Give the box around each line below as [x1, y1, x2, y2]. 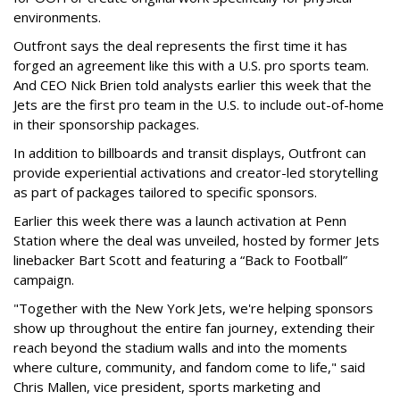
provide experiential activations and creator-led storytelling [13, 163, 379, 181]
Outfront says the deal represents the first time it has [13, 37, 347, 54]
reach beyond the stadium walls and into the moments [13, 338, 347, 356]
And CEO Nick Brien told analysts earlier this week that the [13, 76, 371, 94]
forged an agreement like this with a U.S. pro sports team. [13, 56, 369, 74]
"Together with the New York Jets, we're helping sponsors [13, 299, 373, 317]
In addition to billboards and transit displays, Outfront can [13, 144, 366, 162]
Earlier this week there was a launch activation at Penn [13, 212, 346, 229]
